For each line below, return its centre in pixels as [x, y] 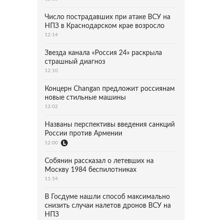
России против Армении [83, 134]
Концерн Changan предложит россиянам [110, 89]
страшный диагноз [75, 62]
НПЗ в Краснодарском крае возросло [105, 26]
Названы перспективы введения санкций [110, 125]
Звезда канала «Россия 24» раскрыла [103, 53]
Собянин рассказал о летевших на [99, 161]
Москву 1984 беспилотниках [91, 170]
